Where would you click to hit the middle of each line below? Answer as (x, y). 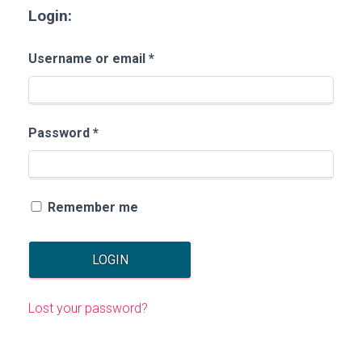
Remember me (93, 207)
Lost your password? (88, 308)
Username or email (88, 58)
